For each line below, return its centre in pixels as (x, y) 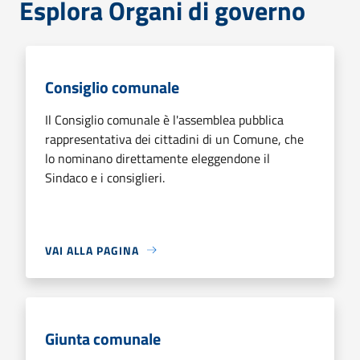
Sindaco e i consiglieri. (105, 177)
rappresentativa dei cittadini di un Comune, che (174, 139)
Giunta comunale (103, 338)
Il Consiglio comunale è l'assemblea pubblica (164, 119)
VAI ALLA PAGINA (92, 250)
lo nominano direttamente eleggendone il (157, 158)
